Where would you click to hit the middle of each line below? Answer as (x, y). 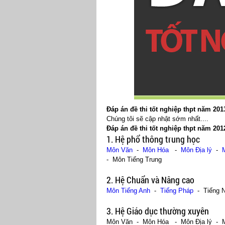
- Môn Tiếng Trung (134, 159)
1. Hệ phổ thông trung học (153, 139)
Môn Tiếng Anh (128, 191)
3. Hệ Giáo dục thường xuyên (158, 211)
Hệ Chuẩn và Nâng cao (155, 180)
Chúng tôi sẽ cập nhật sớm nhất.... (157, 119)
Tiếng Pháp (177, 191)
